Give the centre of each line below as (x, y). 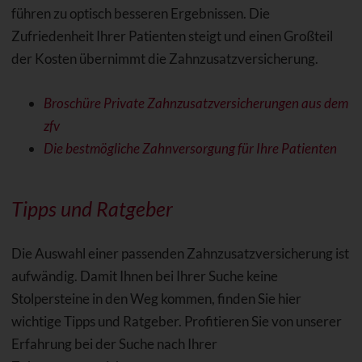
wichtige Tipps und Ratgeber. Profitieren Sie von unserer (176, 321)
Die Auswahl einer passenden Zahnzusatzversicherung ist (180, 253)
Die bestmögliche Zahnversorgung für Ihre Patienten (190, 148)
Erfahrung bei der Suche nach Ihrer (114, 343)
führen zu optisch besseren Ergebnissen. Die (140, 13)
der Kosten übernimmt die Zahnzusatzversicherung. (164, 58)
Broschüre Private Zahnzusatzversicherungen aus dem (196, 103)
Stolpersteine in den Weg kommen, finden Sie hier (156, 298)
